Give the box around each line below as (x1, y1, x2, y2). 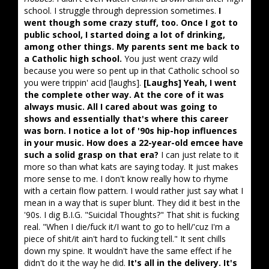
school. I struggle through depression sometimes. (24, 5, 219, 16)
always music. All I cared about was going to (24, 101, 217, 112)
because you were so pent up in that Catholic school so (24, 65, 240, 76)
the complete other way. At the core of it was (24, 89, 224, 100)
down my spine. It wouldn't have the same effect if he (24, 245, 232, 256)
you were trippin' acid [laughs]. (24, 77, 144, 88)
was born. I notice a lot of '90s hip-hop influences (24, 125, 237, 136)
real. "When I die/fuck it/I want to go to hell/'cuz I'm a (24, 221, 230, 232)
